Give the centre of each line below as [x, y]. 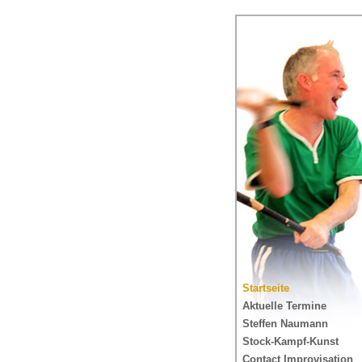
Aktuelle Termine [284, 306]
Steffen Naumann [285, 324]
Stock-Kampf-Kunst [290, 341]
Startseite [266, 288]
